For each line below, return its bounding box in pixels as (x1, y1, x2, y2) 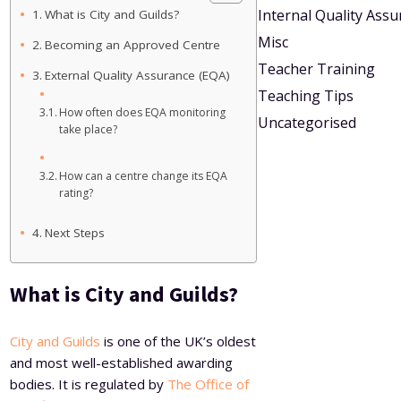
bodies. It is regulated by (10, 374, 165, 393)
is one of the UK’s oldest (100, 331, 257, 350)
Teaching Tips (257, 86, 354, 106)
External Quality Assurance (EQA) (45, 66, 231, 83)
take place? (59, 121, 123, 137)
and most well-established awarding (10, 353, 234, 371)
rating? (59, 184, 93, 200)
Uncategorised (257, 113, 356, 132)
